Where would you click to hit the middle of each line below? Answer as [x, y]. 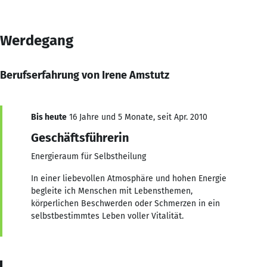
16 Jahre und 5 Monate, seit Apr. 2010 [137, 117]
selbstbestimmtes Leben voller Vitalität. [107, 216]
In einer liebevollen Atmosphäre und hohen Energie [129, 178]
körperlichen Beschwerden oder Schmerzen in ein [125, 203]
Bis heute [49, 117]
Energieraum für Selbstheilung [89, 156]
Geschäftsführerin [80, 137]
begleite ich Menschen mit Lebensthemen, [112, 191]
